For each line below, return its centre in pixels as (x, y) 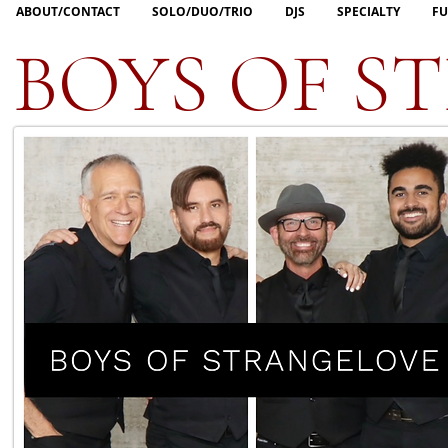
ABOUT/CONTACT (68, 11)
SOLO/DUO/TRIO (202, 11)
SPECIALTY (368, 11)
